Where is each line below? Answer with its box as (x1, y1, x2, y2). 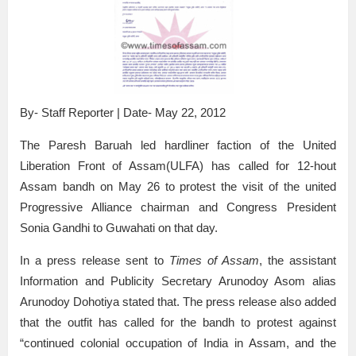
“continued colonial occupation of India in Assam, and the (20, 336, 336, 350)
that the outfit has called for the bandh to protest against (20, 315, 336, 330)
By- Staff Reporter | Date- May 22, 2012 (20, 106, 226, 120)
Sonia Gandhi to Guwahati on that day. (20, 221, 218, 235)
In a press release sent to (20, 253, 169, 268)
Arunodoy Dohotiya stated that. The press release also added (20, 295, 336, 309)
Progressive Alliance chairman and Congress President (20, 200, 336, 215)
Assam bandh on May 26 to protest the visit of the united (20, 180, 336, 194)
